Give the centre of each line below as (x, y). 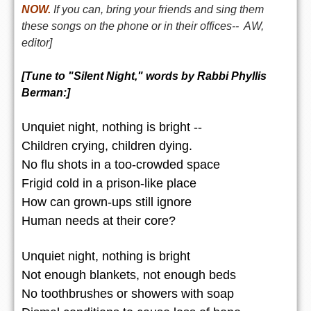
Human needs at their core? (99, 220)
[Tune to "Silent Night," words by (109, 76)
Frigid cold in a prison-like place (109, 183)
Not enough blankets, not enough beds (129, 275)
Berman (42, 92)
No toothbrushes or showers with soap (128, 293)
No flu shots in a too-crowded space (121, 164)
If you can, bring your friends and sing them (157, 9)
